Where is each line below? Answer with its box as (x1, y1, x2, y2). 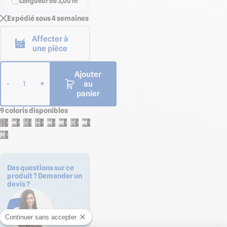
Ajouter (74, 69, 101, 79)
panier (76, 88, 100, 98)
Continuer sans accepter (5, 213, 77, 221)
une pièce (32, 43, 67, 53)
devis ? (7, 180, 30, 188)
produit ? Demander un (7, 172, 82, 180)
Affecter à (31, 33, 68, 44)
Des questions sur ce (7, 164, 74, 172)
